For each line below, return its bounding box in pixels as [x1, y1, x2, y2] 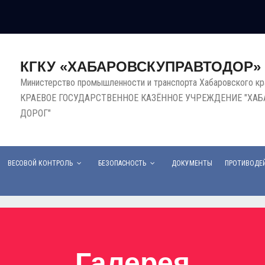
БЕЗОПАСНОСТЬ [98, 159, 146, 167]
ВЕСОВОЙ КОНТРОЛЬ [8, 159, 73, 167]
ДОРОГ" [20, 108, 51, 119]
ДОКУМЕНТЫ [172, 159, 212, 167]
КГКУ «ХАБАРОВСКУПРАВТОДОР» [20, 59, 261, 75]
